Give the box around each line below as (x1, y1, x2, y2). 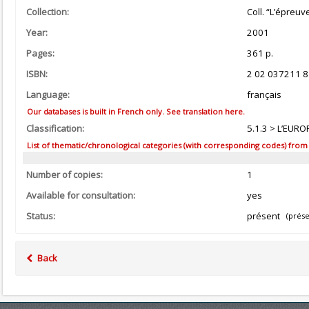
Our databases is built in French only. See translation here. (25, 106, 245, 117)
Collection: (26, 6, 69, 18)
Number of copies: (26, 168, 103, 181)
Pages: (26, 47, 54, 59)
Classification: (26, 122, 84, 134)
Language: (26, 88, 70, 101)
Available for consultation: (26, 189, 135, 202)
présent (246, 210, 284, 223)
